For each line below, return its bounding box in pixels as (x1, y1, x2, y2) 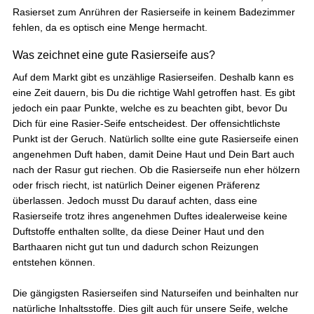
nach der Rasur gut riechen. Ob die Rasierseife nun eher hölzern (13, 163, 300, 175)
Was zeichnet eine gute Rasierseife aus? (13, 48, 215, 61)
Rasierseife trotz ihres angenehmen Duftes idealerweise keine (13, 210, 287, 221)
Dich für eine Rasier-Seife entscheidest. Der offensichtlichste (13, 117, 280, 129)
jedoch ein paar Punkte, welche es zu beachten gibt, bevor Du (13, 102, 287, 114)
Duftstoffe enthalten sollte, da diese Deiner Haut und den (13, 225, 264, 237)
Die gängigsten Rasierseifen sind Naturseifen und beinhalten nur (13, 287, 299, 299)
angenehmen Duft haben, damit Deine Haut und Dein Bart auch (13, 148, 294, 160)
